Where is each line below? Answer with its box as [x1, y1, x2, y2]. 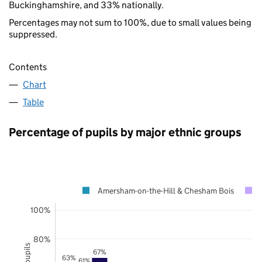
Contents [9, 61, 47, 73]
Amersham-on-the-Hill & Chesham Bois [98, 185, 234, 196]
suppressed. [9, 28, 57, 40]
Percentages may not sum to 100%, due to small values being [9, 16, 251, 28]
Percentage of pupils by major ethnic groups [9, 125, 242, 139]
